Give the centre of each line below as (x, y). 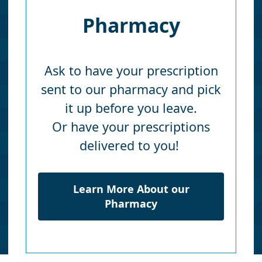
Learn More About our (131, 189)
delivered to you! (131, 146)
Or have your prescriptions (131, 127)
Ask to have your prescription (131, 71)
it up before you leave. (131, 108)
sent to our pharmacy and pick (131, 89)
